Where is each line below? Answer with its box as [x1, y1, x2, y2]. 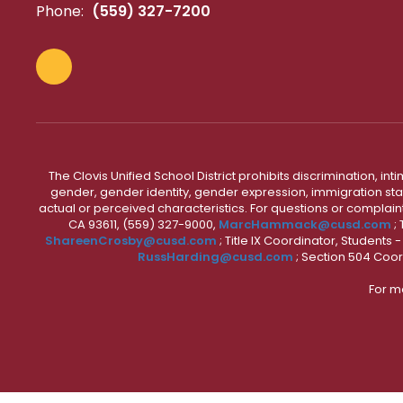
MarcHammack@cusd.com [218, 216, 391, 234]
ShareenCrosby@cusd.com [44, 232, 217, 250]
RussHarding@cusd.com [137, 248, 293, 266]
